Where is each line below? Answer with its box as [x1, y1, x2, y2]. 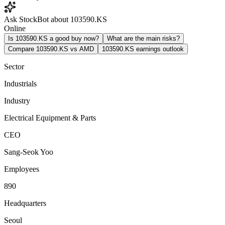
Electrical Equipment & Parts [4, 113, 96, 122]
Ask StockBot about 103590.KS [4, 15, 107, 24]
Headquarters [4, 198, 46, 207]
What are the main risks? [107, 34, 180, 42]
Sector [4, 62, 24, 71]
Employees [4, 164, 39, 173]
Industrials [4, 79, 37, 88]
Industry [4, 96, 30, 105]
